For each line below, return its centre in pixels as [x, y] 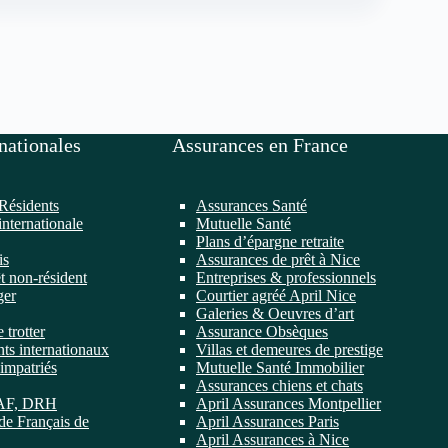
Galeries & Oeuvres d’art [275, 313]
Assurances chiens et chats [279, 385]
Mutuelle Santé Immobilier [280, 367]
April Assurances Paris [267, 421]
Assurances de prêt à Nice [278, 259]
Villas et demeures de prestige [289, 349]
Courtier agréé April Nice [276, 295]
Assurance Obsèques [262, 331]
